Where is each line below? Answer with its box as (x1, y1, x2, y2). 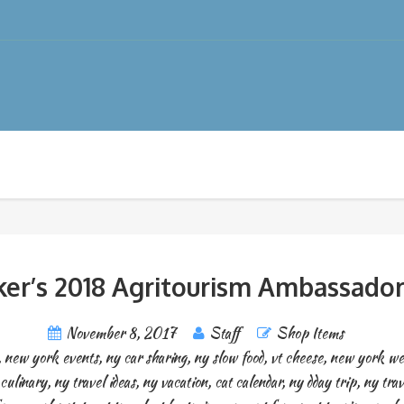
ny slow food (193, 347, 263, 368)
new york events (4, 347, 98, 368)
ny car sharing (105, 347, 187, 368)
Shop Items (275, 323, 344, 344)
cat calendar (215, 372, 281, 392)
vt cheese (270, 347, 323, 368)
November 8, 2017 (65, 323, 176, 344)
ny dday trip (289, 372, 356, 392)
